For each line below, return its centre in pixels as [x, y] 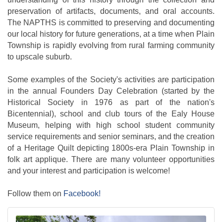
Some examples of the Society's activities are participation [111, 80]
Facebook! [82, 194]
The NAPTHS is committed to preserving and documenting [111, 23]
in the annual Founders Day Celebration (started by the [111, 91]
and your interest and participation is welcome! [89, 171]
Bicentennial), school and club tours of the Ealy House [111, 114]
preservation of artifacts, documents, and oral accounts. [111, 11]
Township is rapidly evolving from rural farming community [111, 46]
